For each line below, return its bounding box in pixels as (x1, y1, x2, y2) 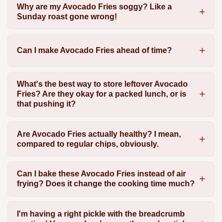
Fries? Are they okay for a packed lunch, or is (16, 90, 186, 99)
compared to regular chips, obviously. (16, 139, 159, 148)
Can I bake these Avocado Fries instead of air (16, 169, 186, 178)
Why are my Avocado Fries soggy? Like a (16, 2, 172, 11)
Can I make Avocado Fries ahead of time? (16, 46, 172, 55)
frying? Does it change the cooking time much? (16, 179, 195, 188)
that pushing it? (16, 100, 76, 109)
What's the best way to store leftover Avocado (16, 80, 188, 89)
